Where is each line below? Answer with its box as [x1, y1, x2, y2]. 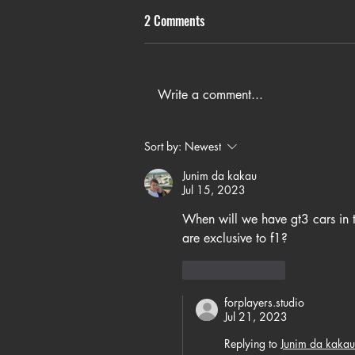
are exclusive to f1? [182, 230, 288, 246]
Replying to [224, 336, 277, 351]
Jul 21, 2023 [224, 309, 288, 324]
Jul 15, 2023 [182, 182, 246, 197]
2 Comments [144, 11, 204, 30]
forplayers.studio [224, 295, 304, 310]
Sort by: [144, 139, 181, 154]
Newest [185, 139, 221, 154]
